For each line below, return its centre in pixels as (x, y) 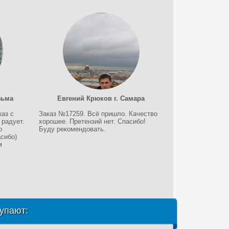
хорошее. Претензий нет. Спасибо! (93, 121)
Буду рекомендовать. (73, 129)
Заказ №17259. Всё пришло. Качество (98, 114)
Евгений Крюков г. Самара (101, 98)
